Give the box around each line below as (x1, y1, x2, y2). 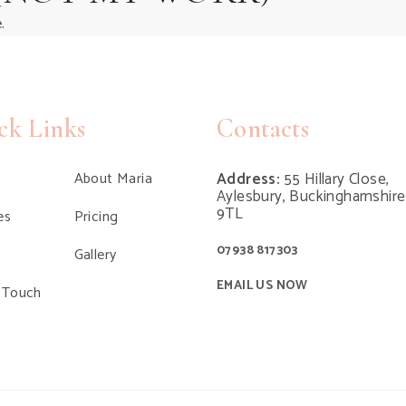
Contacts (217, 112, 310, 144)
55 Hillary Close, (279, 167, 390, 192)
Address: (217, 167, 280, 192)
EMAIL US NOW (217, 275, 308, 296)
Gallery (73, 243, 117, 267)
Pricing (73, 205, 119, 229)
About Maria (73, 167, 152, 191)
